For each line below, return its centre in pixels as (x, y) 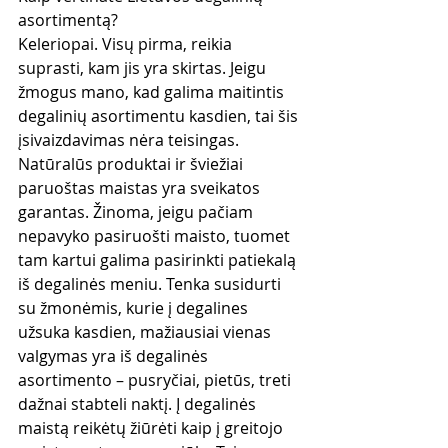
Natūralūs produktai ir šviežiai (132, 164)
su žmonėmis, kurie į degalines (135, 308)
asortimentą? (68, 20)
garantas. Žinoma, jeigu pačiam (137, 212)
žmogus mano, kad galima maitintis (153, 92)
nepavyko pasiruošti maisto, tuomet (156, 236)
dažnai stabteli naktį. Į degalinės (139, 404)
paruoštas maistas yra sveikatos (141, 188)
